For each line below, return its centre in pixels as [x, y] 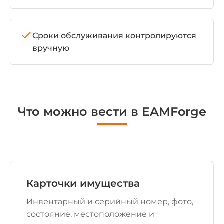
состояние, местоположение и [90, 214]
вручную [51, 48]
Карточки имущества [83, 183]
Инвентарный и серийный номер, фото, [110, 202]
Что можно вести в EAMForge [112, 112]
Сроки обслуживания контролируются [114, 36]
